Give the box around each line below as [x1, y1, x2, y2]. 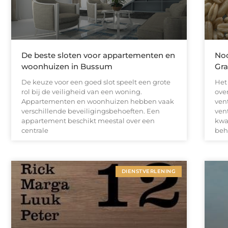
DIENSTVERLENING [121, 167, 176, 175]
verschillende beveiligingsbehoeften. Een [21, 106, 160, 115]
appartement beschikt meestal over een [21, 116, 155, 125]
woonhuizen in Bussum [21, 61, 112, 71]
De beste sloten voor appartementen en [21, 50, 175, 60]
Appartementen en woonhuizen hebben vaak [21, 97, 174, 105]
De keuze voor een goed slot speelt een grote [21, 77, 170, 86]
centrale [21, 126, 48, 134]
